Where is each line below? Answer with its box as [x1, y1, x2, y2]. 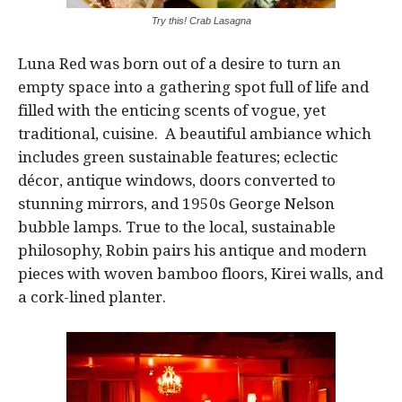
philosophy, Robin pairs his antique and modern [18, 240, 367, 259]
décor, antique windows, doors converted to [18, 170, 336, 189]
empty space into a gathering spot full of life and [18, 77, 369, 96]
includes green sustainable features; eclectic [18, 147, 338, 166]
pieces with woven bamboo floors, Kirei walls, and [18, 264, 383, 283]
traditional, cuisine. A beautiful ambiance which [18, 124, 371, 143]
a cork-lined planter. [18, 287, 166, 306]
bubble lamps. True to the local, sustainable [18, 217, 336, 236]
